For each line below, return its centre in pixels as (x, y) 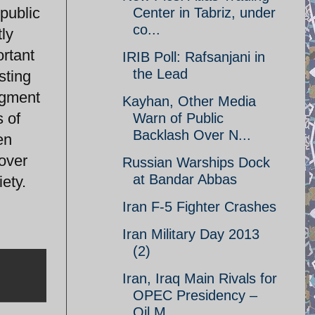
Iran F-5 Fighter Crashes (199, 207)
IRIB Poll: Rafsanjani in (194, 57)
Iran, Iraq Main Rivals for (200, 278)
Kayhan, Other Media (189, 101)
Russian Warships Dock (196, 162)
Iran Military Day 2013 (191, 234)
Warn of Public (178, 118)
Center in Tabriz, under (204, 13)
